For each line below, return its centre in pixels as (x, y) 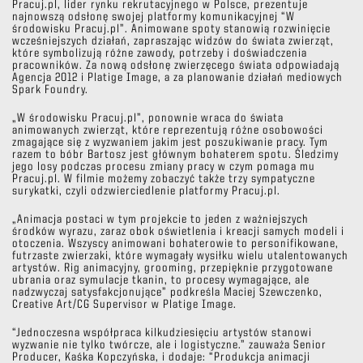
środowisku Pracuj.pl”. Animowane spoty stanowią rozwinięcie (171, 30)
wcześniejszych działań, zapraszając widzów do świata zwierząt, (173, 42)
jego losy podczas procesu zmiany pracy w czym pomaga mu (164, 168)
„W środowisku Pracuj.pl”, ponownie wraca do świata (148, 119)
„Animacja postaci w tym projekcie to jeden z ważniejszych (160, 220)
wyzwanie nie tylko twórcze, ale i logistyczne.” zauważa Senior (169, 346)
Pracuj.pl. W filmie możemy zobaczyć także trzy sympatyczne (164, 180)
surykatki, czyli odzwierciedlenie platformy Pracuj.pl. (146, 192)
